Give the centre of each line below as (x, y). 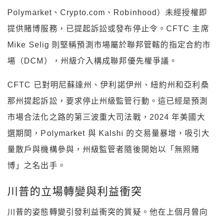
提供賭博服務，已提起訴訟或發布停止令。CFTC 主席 (108, 28)
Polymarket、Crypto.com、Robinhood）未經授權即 (107, 12)
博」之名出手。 (37, 165)
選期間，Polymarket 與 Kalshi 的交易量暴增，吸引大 (109, 133)
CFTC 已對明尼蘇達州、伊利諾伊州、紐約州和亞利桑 (108, 85)
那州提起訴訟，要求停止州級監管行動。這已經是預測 (108, 101)
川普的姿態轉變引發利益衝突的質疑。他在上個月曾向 (108, 212)
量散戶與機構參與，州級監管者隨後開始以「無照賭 (104, 149)
